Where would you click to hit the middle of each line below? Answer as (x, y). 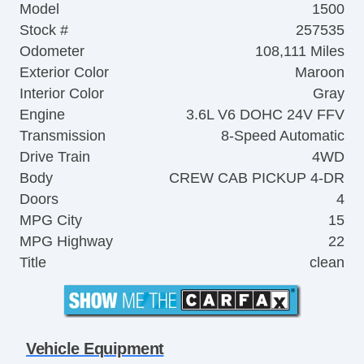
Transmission (63, 136)
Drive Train (55, 157)
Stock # (44, 30)
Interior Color (62, 94)
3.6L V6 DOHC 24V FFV (265, 115)
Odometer (52, 52)
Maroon (320, 73)
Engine (42, 115)
